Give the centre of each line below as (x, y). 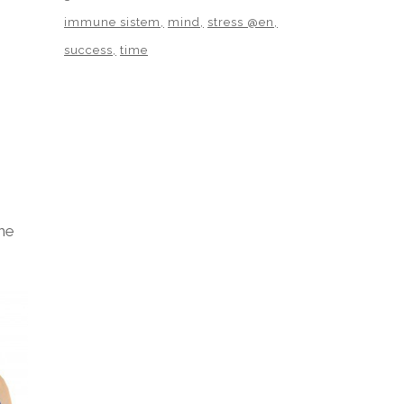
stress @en (241, 23)
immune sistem (112, 23)
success (88, 50)
